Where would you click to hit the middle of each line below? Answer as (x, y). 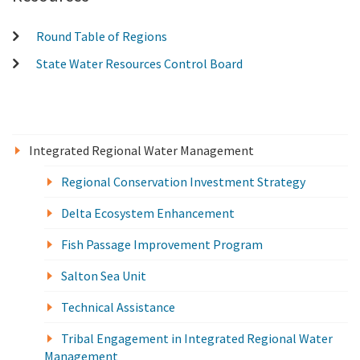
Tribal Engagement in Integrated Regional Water (197, 339)
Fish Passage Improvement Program (162, 245)
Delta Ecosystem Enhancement (148, 213)
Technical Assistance (118, 307)
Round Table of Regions (102, 37)
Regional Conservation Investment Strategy (183, 182)
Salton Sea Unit (104, 276)
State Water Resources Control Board (140, 64)
